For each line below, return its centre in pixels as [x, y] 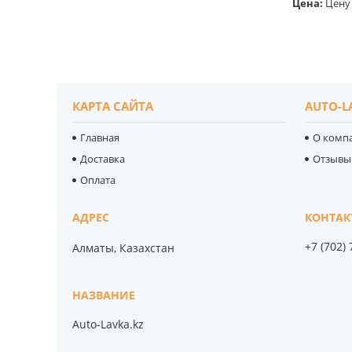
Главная [100, 137]
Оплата [98, 180]
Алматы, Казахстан [124, 247]
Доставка [103, 158]
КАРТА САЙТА [113, 106]
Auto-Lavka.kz [108, 324]
